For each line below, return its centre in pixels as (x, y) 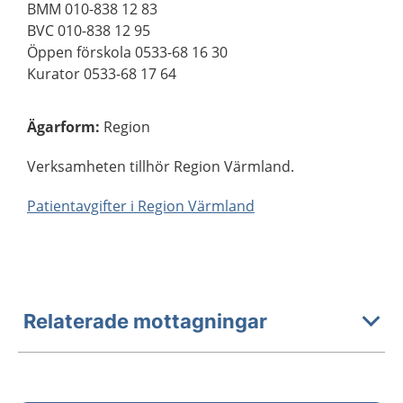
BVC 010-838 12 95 (89, 31)
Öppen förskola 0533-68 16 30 (127, 52)
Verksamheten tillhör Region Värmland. (161, 166)
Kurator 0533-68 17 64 (102, 74)
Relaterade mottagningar (145, 321)
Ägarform (61, 127)
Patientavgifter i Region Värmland (141, 206)
